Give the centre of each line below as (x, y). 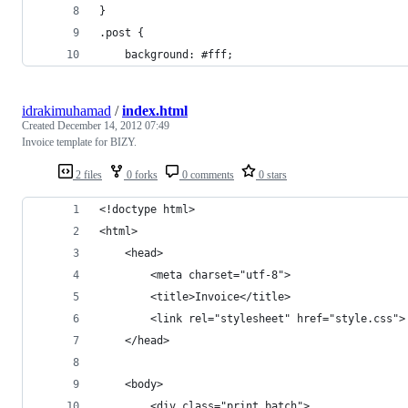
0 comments (207, 174)
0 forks (141, 174)
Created (40, 125)
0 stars (271, 174)
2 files (87, 174)
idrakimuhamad (66, 110)
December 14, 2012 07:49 (113, 125)
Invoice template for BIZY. (79, 142)
